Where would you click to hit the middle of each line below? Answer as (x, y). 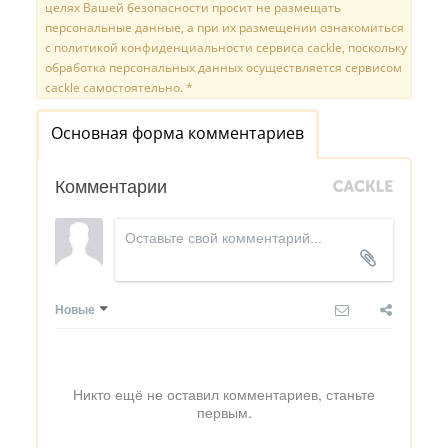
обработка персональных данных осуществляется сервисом (223, 67)
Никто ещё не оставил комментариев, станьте (224, 393)
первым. (224, 411)
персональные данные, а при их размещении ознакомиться (224, 27)
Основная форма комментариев (177, 132)
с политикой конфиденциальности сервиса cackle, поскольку (226, 47)
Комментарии (111, 184)
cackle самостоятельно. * (119, 87)
